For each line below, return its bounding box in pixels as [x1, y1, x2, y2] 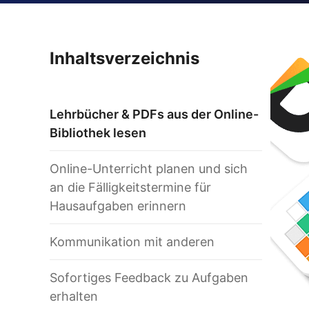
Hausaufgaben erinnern [50, 199, 186, 213]
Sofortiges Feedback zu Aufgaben [50, 270, 248, 285]
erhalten [50, 289, 98, 303]
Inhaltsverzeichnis [50, 48, 199, 68]
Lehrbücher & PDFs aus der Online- [50, 107, 259, 121]
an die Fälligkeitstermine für [50, 180, 211, 195]
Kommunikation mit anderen [50, 235, 215, 249]
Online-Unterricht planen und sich [50, 161, 248, 176]
